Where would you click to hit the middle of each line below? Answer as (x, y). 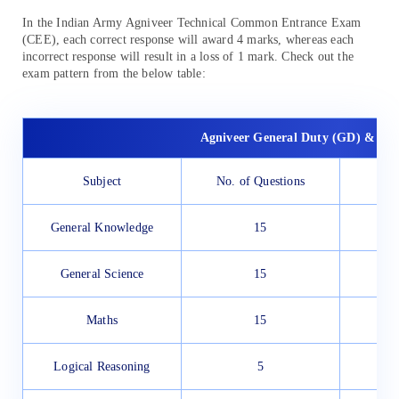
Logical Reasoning (102, 367)
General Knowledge (102, 228)
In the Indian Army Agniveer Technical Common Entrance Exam (192, 22)
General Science (102, 274)
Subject (102, 182)
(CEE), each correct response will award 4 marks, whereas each (188, 39)
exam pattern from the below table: (114, 73)
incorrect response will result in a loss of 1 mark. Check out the (188, 56)
